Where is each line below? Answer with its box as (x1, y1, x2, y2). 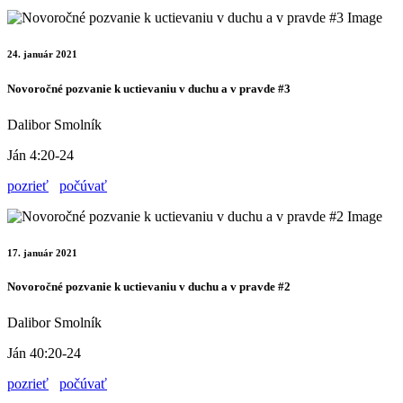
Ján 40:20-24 (7, 345, 81, 361)
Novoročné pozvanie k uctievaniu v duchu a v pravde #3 (7, 82, 291, 96)
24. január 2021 (7, 49, 77, 60)
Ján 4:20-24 (7, 147, 74, 163)
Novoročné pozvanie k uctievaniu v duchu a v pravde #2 (7, 280, 291, 294)
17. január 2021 (7, 246, 77, 258)
